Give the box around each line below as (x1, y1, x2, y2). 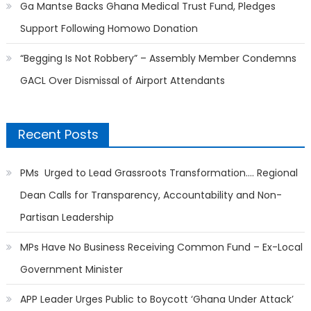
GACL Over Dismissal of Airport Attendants (19, 74, 225, 88)
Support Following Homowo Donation (19, 22, 198, 36)
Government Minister (19, 262, 123, 277)
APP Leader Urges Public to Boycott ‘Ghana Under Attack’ (19, 292, 294, 307)
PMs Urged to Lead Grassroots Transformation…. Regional (19, 166, 298, 180)
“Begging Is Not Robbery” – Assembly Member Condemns (19, 51, 296, 66)
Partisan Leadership (19, 210, 114, 225)
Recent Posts (17, 126, 99, 144)
